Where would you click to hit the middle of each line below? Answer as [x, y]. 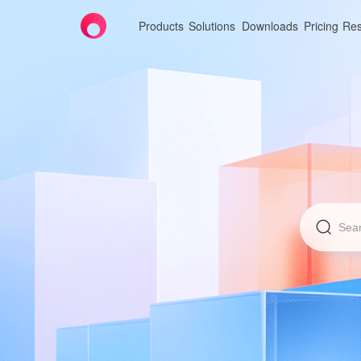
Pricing [321, 26]
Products [161, 26]
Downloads [270, 26]
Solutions [212, 26]
